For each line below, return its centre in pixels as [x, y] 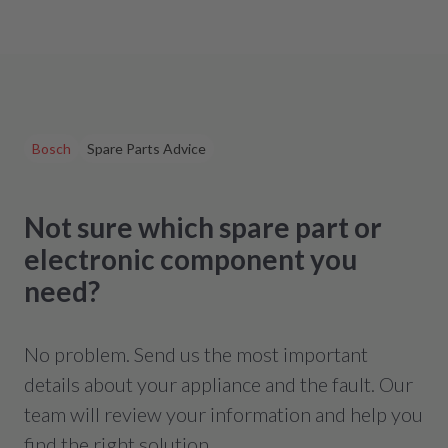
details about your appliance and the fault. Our [218, 384]
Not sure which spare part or [203, 227]
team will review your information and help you [223, 414]
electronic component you [190, 259]
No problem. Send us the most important [196, 354]
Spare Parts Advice [146, 148]
